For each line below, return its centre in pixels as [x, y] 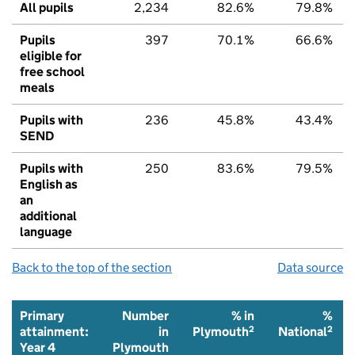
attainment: [54, 331]
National [303, 332]
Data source [310, 267]
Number [145, 315]
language [46, 231]
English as [49, 184]
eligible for [51, 55]
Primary [42, 315]
